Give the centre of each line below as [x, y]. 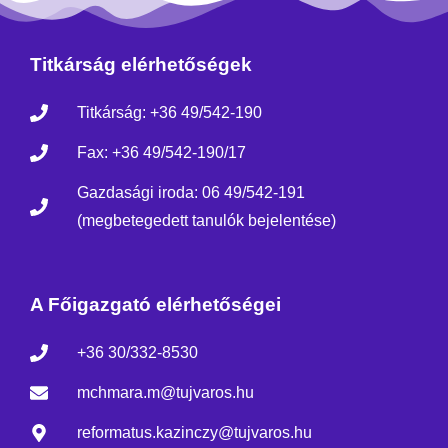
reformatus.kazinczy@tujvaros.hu [194, 433]
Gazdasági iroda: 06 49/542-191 [190, 193]
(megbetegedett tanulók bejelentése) [206, 221]
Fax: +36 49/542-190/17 [161, 153]
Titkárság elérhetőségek [141, 65]
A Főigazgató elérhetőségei [155, 305]
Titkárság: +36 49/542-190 [169, 113]
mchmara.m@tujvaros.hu [165, 393]
